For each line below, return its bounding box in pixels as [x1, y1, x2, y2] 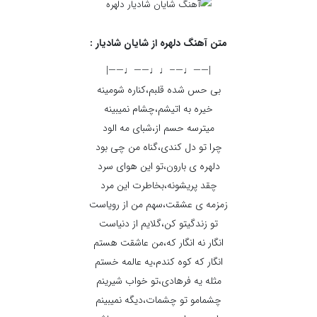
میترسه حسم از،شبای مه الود [103, 120, 214, 136]
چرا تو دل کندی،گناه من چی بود [95, 139, 222, 155]
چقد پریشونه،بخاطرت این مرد [100, 178, 217, 193]
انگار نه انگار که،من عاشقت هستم [93, 235, 224, 250]
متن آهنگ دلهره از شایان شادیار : [90, 35, 227, 51]
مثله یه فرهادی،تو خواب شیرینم [96, 273, 221, 289]
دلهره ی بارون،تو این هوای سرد [97, 158, 220, 174]
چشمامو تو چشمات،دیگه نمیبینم [96, 292, 221, 308]
